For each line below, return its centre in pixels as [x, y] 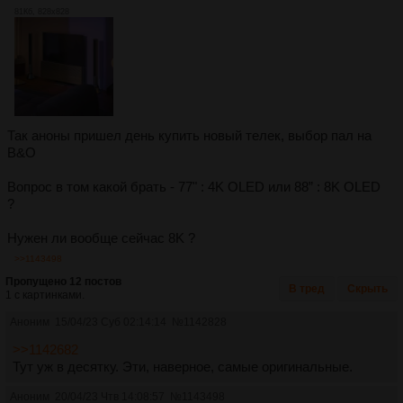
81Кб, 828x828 [42, 11]
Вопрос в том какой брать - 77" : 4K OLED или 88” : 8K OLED [194, 186]
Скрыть [367, 288]
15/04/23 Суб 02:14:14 [111, 322]
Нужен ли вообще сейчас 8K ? [101, 237]
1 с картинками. [45, 295]
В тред [307, 288]
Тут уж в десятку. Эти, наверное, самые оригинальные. [183, 366]
